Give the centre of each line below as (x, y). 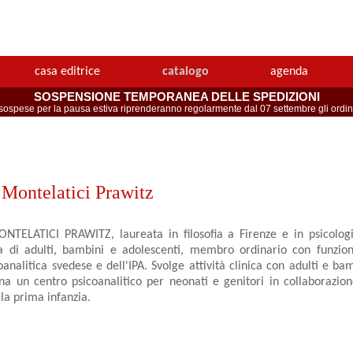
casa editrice (68, 72)
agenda (289, 72)
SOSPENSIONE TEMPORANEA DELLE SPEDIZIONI (176, 97)
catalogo (185, 72)
